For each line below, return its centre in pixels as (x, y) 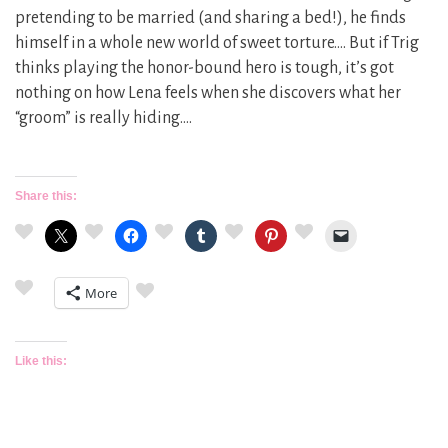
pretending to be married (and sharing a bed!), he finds (210, 18)
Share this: (46, 196)
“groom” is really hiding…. (103, 118)
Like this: (41, 361)
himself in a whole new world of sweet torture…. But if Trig (217, 43)
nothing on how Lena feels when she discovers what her (208, 93)
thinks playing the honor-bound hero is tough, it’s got (204, 68)
